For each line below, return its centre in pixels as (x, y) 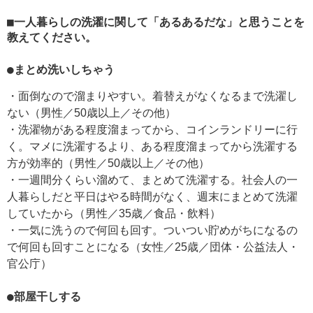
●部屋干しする (44, 297)
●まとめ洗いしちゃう (61, 70)
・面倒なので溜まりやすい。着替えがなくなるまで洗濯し (152, 96)
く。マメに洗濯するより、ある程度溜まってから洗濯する (152, 147)
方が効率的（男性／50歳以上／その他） (108, 163)
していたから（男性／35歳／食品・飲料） (114, 214)
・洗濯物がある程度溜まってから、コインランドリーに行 (152, 130)
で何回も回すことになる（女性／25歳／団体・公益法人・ (153, 247)
